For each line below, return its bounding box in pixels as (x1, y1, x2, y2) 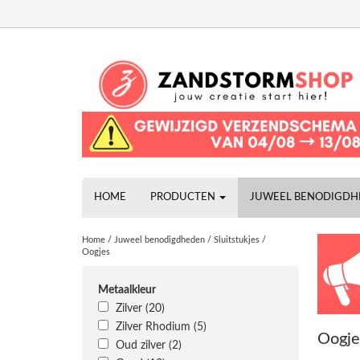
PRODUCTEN (150, 192, 218, 202)
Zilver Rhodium (116, 321, 194, 333)
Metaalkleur (98, 284, 156, 296)
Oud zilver (116, 340, 169, 351)
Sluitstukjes (214, 235, 260, 244)
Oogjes (82, 247, 110, 256)
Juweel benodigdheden (114, 235, 205, 244)
